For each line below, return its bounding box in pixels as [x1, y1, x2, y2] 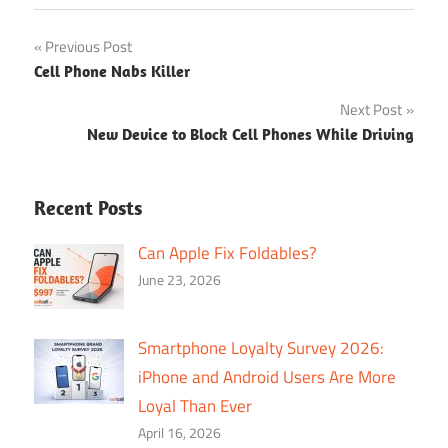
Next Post [340, 97, 402, 121]
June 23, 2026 [137, 268, 221, 290]
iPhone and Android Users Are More [137, 364, 396, 391]
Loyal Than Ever [137, 393, 252, 420]
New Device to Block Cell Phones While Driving [87, 123, 414, 144]
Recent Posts [34, 194, 142, 220]
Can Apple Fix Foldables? [137, 239, 317, 266]
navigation [33, 69, 159, 113]
